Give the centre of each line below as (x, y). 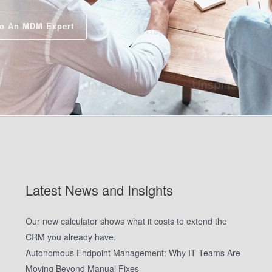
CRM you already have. (70, 236)
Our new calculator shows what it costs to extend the (126, 221)
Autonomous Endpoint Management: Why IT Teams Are (133, 252)
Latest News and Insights (99, 189)
